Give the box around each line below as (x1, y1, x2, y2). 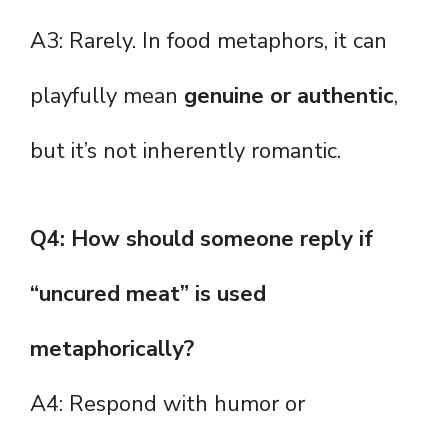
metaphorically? (30, 334, 194, 365)
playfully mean (30, 81, 184, 112)
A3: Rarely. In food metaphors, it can (30, 26, 387, 57)
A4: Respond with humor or (30, 389, 305, 420)
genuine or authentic (184, 81, 394, 112)
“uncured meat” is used (30, 279, 266, 310)
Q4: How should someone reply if (30, 224, 373, 255)
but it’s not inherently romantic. (30, 136, 341, 167)
